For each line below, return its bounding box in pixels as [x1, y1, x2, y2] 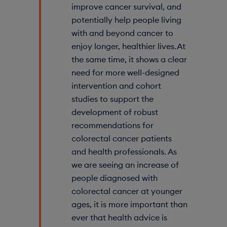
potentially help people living [71, 14, 181, 25]
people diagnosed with [71, 172, 158, 183]
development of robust [71, 106, 158, 117]
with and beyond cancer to [71, 27, 173, 38]
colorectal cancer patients [71, 133, 172, 143]
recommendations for [71, 120, 154, 130]
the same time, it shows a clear [71, 54, 187, 64]
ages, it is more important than [71, 199, 187, 209]
